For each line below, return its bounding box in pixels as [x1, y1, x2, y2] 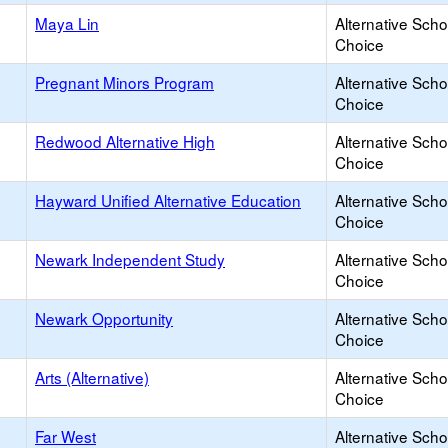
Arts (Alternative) [35, 366, 149, 388]
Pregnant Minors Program [35, 71, 214, 93]
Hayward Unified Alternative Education [35, 189, 301, 211]
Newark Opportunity [35, 307, 173, 329]
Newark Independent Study [35, 248, 225, 270]
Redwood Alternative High [35, 130, 215, 152]
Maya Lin [35, 12, 99, 34]
